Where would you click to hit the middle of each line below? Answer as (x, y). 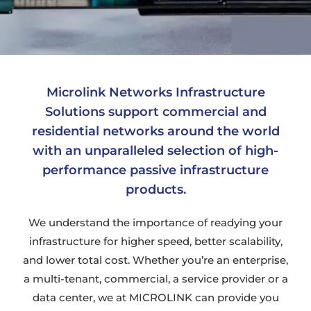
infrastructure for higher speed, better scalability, (155, 241)
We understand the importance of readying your (155, 222)
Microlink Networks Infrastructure (155, 92)
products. (155, 189)
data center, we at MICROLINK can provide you (155, 297)
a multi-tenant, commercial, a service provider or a (155, 278)
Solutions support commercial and (155, 111)
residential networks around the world (155, 131)
